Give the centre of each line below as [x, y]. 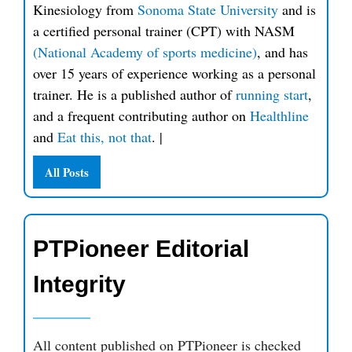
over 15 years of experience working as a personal [174, 73]
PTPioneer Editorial [141, 248]
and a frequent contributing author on [141, 115]
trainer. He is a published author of [134, 94]
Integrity [79, 284]
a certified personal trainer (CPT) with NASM [164, 30]
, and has [282, 51]
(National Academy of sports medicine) [145, 51]
